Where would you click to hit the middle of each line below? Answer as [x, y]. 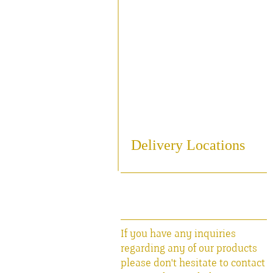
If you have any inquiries [178, 234]
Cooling [150, 41]
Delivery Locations [188, 144]
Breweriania [162, 90]
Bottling [151, 65]
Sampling [156, 16]
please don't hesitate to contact [193, 263]
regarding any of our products [189, 249]
